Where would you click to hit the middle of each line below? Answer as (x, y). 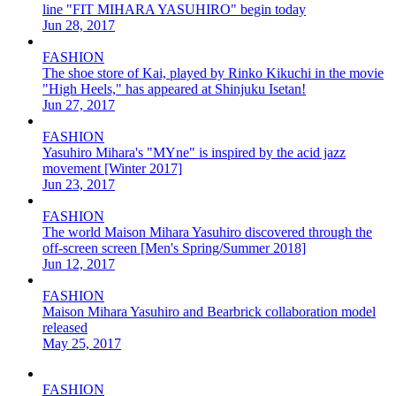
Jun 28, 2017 (79, 25)
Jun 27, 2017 (79, 104)
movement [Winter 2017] (112, 168)
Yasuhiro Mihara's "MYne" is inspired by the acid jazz (194, 152)
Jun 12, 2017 (79, 263)
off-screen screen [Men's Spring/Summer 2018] (174, 247)
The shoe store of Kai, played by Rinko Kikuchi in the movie (213, 72)
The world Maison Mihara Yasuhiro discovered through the (207, 232)
